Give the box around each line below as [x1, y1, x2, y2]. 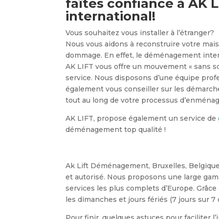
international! [66, 8, 156, 24]
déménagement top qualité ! [66, 125, 166, 134]
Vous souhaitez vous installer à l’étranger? [66, 28, 215, 37]
